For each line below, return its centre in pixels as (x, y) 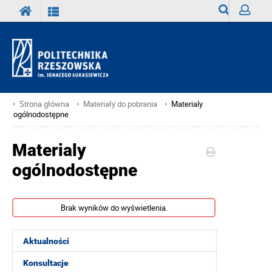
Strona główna (44, 104)
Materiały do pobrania (120, 104)
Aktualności (46, 241)
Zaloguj (253, 32)
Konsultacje (46, 263)
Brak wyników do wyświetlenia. (114, 208)
